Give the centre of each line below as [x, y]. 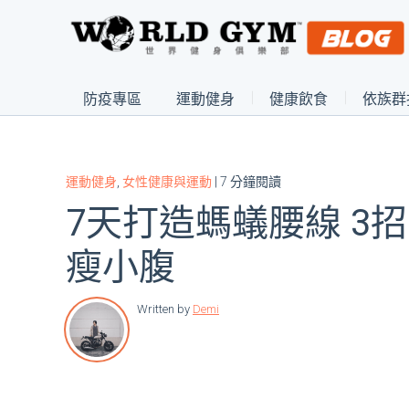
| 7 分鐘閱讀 [246, 182]
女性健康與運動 [167, 182]
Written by [163, 309]
